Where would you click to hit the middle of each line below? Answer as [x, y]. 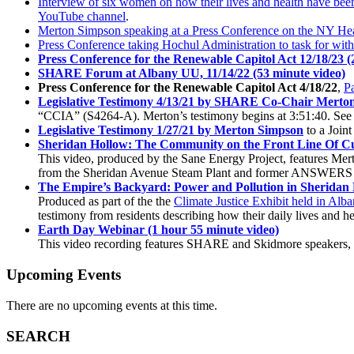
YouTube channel [82, 17]
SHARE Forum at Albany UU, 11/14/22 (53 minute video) [192, 73]
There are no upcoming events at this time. [112, 305]
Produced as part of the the [106, 201]
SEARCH [38, 336]
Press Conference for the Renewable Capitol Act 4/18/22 [188, 88]
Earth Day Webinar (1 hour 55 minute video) [158, 230]
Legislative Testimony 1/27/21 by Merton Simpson [171, 130]
